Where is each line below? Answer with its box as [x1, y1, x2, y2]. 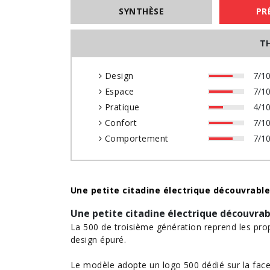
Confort [102, 117, 137, 128]
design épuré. [71, 234, 127, 245]
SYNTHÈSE [119, 5, 165, 17]
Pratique [102, 101, 140, 113]
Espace [102, 86, 134, 97]
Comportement [102, 133, 169, 144]
